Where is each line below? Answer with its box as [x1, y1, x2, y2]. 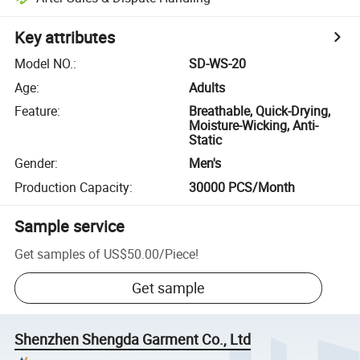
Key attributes [14, 27, 116, 49]
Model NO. [14, 55, 74, 73]
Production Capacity [14, 178, 130, 196]
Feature [14, 101, 58, 120]
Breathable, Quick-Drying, [189, 101, 331, 120]
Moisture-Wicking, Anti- [189, 116, 319, 134]
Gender [14, 154, 55, 173]
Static [189, 130, 223, 149]
